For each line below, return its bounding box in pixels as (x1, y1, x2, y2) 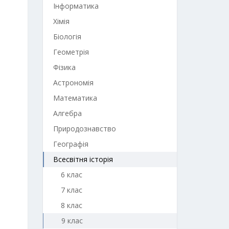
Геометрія (53, 47, 89, 57)
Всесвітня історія (53, 154, 113, 164)
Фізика (53, 62, 76, 72)
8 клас (60, 200, 82, 210)
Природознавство (53, 124, 116, 133)
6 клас (60, 170, 82, 179)
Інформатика (53, 1, 99, 11)
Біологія (53, 32, 81, 41)
